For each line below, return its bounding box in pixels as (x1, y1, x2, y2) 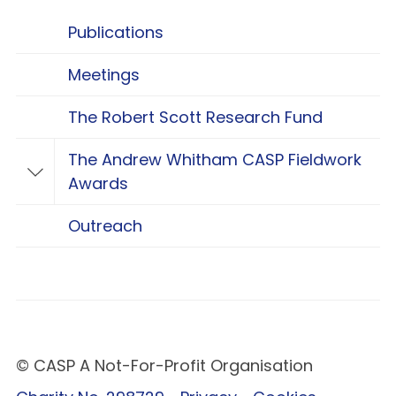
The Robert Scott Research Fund (68, 106, 323, 129)
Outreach (68, 215, 142, 238)
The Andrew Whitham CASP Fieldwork (68, 148, 362, 171)
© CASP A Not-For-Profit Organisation (16, 354, 313, 377)
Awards (68, 172, 128, 195)
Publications (68, 21, 164, 44)
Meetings (68, 64, 140, 87)
